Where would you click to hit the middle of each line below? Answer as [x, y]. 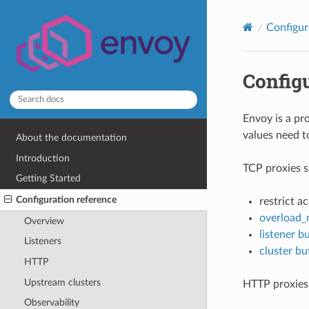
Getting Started [49, 179]
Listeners [42, 241]
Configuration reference [67, 200]
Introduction [43, 158]
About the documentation [72, 138]
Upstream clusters [62, 282]
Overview [44, 221]
